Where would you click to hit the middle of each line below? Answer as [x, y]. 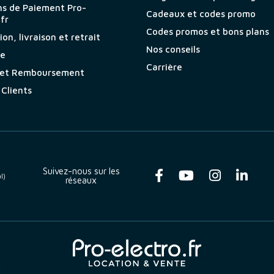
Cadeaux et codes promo [201, 14]
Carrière [164, 67]
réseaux [81, 180]
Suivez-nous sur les [81, 171]
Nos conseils [173, 50]
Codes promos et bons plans [207, 32]
